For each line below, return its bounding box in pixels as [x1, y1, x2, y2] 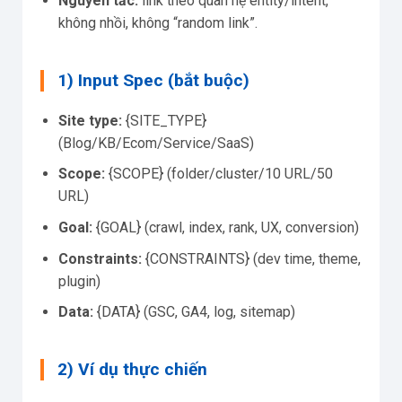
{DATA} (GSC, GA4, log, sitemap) [93, 303, 295, 321]
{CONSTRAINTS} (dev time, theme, [142, 249, 361, 267]
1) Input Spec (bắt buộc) [57, 69, 249, 91]
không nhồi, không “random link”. [58, 13, 258, 31]
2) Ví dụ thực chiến [57, 359, 207, 380]
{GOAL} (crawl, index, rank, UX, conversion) [92, 219, 359, 236]
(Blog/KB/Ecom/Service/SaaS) [58, 134, 254, 152]
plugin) [58, 272, 100, 290]
